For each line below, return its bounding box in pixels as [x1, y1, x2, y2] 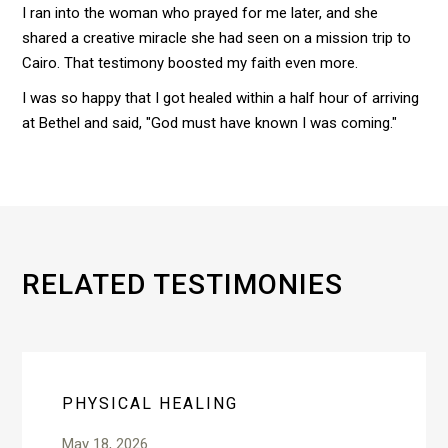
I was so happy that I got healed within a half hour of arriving [22, 89, 420, 107]
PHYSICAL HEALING [62, 394, 239, 413]
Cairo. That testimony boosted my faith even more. [22, 54, 359, 72]
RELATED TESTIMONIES [22, 268, 344, 301]
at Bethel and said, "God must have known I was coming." [22, 114, 398, 132]
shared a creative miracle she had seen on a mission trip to [22, 29, 412, 47]
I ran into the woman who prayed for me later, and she [22, 4, 379, 22]
